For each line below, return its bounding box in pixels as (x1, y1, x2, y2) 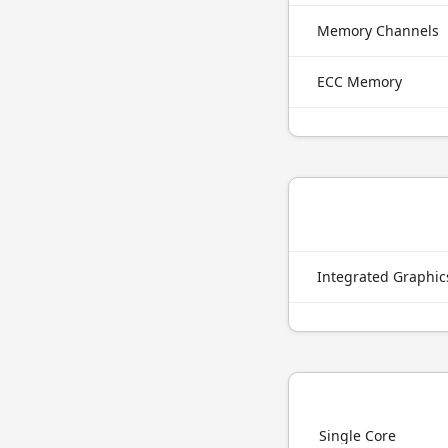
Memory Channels (317, 21, 439, 40)
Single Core (319, 426, 396, 445)
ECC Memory (317, 72, 402, 91)
